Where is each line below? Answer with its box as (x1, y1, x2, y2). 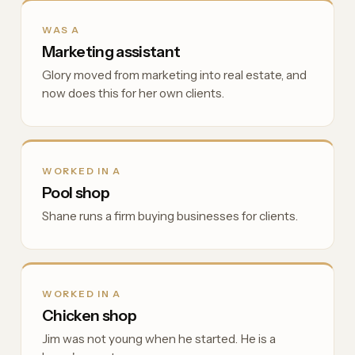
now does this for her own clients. (42, 86, 224, 101)
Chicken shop (42, 306, 136, 325)
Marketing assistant (42, 42, 181, 61)
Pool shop (42, 183, 109, 202)
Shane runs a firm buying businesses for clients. (42, 208, 298, 223)
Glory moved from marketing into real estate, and (42, 67, 307, 82)
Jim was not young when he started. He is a (42, 331, 276, 346)
